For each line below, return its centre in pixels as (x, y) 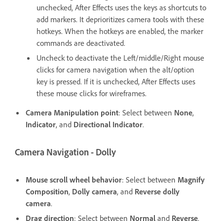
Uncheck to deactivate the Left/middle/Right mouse (120, 57)
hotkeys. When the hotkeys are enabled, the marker (120, 31)
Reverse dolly (157, 191)
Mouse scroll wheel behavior (74, 179)
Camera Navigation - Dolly (65, 152)
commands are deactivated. (81, 43)
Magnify (191, 179)
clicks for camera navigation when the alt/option (115, 69)
